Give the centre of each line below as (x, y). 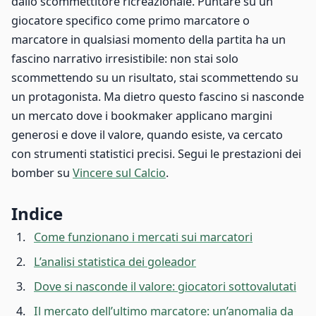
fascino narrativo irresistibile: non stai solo (125, 59)
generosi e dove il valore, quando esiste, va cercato (147, 135)
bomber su (42, 173)
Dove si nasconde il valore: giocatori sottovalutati (165, 287)
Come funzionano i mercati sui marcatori (143, 237)
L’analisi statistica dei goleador (115, 262)
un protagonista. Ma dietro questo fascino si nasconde (158, 97)
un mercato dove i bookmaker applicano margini (142, 116)
